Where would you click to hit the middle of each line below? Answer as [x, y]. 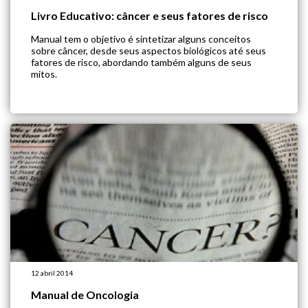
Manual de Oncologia [85, 295]
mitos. [44, 74]
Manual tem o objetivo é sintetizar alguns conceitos [141, 39]
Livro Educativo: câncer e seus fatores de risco [150, 15]
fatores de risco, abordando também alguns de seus [141, 62]
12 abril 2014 [52, 273]
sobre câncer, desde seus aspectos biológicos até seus [148, 51]
